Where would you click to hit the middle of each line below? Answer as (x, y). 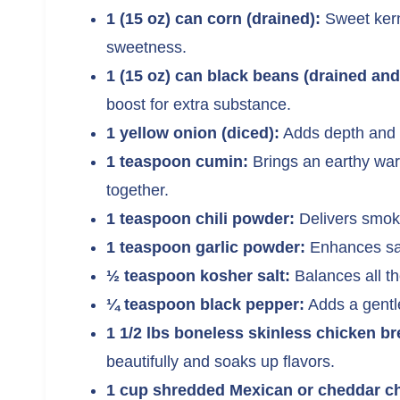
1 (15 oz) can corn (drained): (213, 18)
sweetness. (146, 47)
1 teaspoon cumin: (177, 161)
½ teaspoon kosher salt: (198, 275)
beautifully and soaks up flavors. (221, 361)
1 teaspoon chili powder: (200, 218)
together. (137, 190)
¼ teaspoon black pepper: (205, 304)
